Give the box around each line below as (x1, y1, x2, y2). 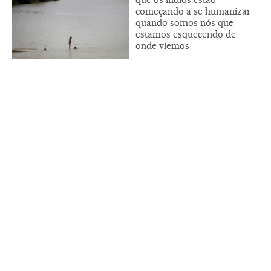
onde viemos (135, 39, 189, 51)
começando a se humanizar (135, 5, 251, 17)
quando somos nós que (135, 16, 233, 28)
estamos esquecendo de (135, 28, 236, 40)
